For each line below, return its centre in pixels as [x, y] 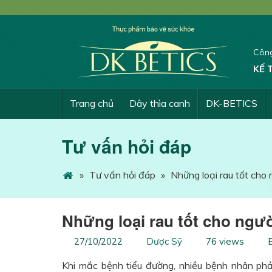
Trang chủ [92, 103]
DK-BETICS [232, 103]
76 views [225, 241]
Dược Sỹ [164, 241]
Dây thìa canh [160, 103]
